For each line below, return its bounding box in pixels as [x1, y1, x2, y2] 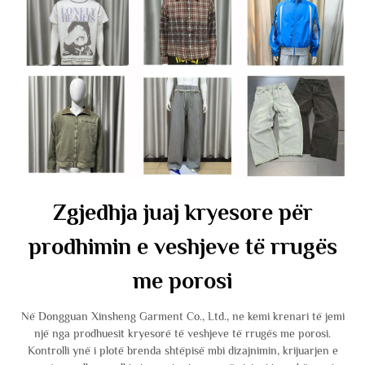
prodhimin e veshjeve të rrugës [28, 234, 337, 259]
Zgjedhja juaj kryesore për [52, 200, 313, 225]
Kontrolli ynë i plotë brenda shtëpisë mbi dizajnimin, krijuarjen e [27, 344, 338, 357]
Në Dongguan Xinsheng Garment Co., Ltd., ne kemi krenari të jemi [20, 310, 345, 323]
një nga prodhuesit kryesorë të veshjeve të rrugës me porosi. [34, 327, 331, 340]
